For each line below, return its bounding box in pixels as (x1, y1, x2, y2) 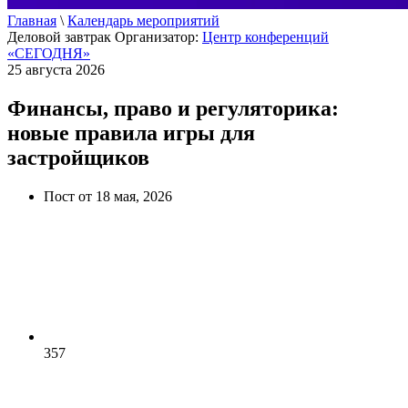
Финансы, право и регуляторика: (7, 96, 339, 120)
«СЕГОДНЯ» (7, 46, 90, 61)
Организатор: (115, 29, 202, 45)
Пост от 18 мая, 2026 (44, 188, 172, 204)
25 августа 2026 (7, 62, 105, 77)
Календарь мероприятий (67, 13, 219, 28)
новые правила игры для (7, 120, 255, 145)
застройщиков (7, 145, 149, 169)
